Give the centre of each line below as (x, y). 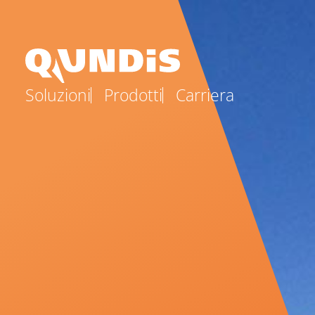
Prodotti (133, 95)
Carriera (205, 95)
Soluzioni (58, 95)
